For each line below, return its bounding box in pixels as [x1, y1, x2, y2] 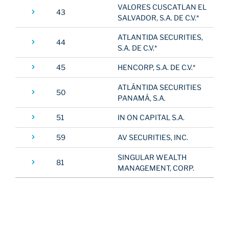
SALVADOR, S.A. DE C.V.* [118, 13, 199, 22]
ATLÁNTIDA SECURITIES [118, 83, 201, 91]
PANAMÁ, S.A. [118, 94, 166, 102]
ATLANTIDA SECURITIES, [118, 33, 203, 41]
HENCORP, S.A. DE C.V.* [118, 63, 195, 72]
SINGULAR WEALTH [118, 153, 187, 162]
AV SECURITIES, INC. [118, 133, 188, 142]
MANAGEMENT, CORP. [118, 164, 194, 172]
